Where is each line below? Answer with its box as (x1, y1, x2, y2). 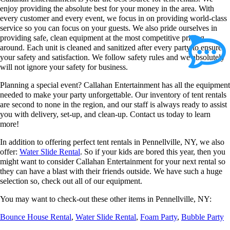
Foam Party (140, 213, 177, 222)
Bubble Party (181, 213, 224, 222)
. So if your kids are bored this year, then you (80, 147, 225, 157)
